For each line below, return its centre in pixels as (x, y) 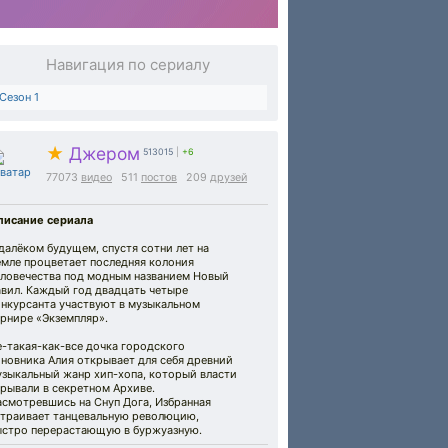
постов (159, 177)
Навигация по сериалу (128, 64)
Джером (102, 153)
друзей (228, 177)
